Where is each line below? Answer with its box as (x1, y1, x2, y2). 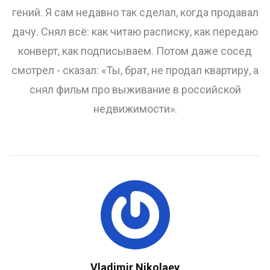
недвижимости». (93, 102, 177, 116)
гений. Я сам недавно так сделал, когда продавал (11, 6, 259, 19)
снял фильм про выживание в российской (29, 83, 241, 96)
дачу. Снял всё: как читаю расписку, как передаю (12, 25, 258, 39)
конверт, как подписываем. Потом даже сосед (18, 45, 252, 58)
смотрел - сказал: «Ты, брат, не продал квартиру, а (11, 64, 259, 77)
